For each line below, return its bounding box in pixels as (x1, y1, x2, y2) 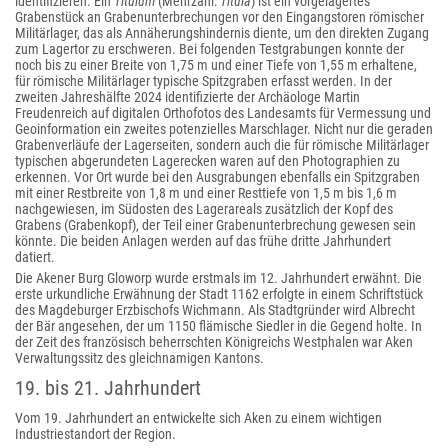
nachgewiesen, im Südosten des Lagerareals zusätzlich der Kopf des (15, 201, 393, 217)
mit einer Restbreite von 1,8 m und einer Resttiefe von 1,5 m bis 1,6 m (15, 185, 397, 201)
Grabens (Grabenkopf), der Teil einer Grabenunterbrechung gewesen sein (15, 217, 416, 233)
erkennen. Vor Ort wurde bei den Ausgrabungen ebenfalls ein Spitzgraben (15, 169, 420, 185)
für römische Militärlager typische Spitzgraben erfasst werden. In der (15, 73, 392, 89)
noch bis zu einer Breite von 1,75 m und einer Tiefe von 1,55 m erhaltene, (15, 57, 417, 73)
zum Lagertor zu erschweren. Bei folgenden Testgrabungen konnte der (15, 41, 404, 57)
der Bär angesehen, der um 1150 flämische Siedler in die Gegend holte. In (15, 318, 422, 334)
